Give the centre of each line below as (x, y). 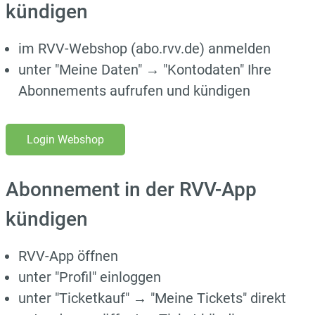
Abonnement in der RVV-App (131, 189)
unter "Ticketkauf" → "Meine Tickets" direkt (152, 298)
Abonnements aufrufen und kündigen (134, 90)
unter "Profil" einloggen (90, 277)
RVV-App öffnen (68, 256)
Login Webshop (65, 139)
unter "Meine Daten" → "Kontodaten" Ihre (145, 69)
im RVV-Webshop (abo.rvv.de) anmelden (144, 48)
